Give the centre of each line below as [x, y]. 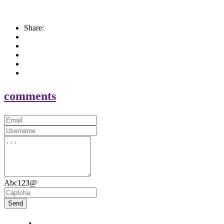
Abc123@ [20, 183]
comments [30, 96]
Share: [34, 28]
